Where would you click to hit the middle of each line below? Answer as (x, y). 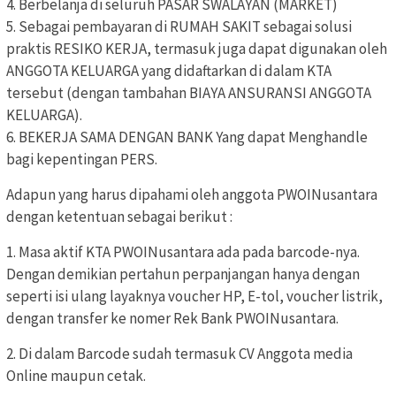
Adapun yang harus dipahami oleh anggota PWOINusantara (192, 195)
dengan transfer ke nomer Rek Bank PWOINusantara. (172, 319)
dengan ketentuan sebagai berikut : (119, 217)
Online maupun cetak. (76, 376)
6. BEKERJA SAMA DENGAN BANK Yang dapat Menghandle (187, 137)
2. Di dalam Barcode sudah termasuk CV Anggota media (179, 354)
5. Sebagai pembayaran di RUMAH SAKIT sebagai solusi (179, 27)
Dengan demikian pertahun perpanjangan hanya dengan (183, 274)
